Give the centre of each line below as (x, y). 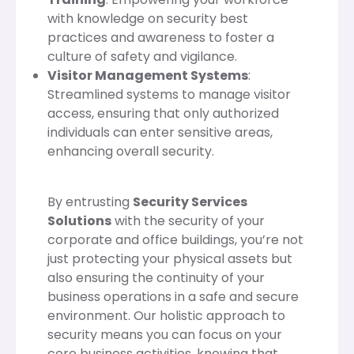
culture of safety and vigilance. (142, 56)
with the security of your (188, 220)
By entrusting (90, 201)
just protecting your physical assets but (170, 258)
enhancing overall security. (131, 151)
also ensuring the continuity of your (156, 277)
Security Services (190, 201)
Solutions (79, 220)
